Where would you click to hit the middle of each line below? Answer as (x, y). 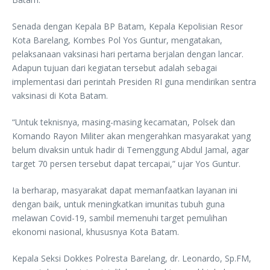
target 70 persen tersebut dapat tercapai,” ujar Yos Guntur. (126, 164)
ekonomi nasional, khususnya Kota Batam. (96, 232)
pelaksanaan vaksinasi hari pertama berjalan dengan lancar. (128, 54)
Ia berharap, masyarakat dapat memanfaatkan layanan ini (125, 190)
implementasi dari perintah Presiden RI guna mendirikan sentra (134, 82)
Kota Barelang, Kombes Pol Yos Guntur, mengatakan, (117, 40)
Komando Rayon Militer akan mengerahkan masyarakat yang (131, 136)
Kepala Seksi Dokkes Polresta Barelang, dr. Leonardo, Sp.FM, (132, 258)
